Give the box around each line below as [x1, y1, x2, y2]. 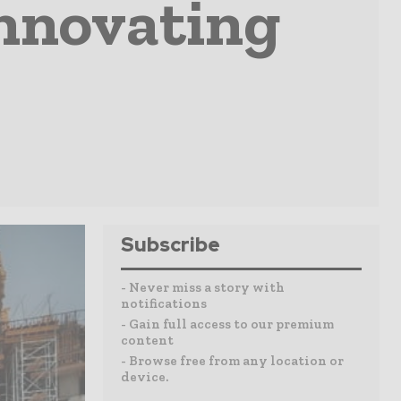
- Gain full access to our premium [121, 316, 334, 332]
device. [121, 369, 168, 385]
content [121, 332, 174, 348]
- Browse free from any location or [121, 353, 344, 369]
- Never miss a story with [121, 279, 285, 295]
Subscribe [121, 232, 220, 258]
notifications [121, 295, 207, 311]
